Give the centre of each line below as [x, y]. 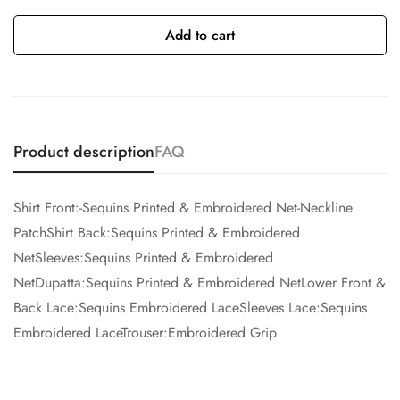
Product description [84, 152]
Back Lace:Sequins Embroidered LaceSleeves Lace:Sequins [190, 308]
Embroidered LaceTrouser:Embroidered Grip [145, 333]
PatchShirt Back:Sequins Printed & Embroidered [157, 233]
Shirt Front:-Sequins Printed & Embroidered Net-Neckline [183, 208]
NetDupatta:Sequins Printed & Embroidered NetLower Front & [200, 283]
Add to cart [200, 35]
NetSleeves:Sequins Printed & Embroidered [143, 258]
